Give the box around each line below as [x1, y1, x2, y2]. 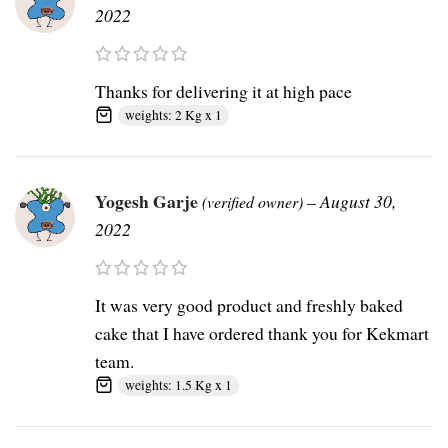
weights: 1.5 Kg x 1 [125, 376, 232, 395]
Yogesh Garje [95, 188, 202, 215]
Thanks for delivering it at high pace [95, 79, 352, 104]
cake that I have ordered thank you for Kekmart [95, 321, 429, 346]
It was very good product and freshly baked [95, 293, 403, 318]
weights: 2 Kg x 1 [125, 106, 222, 125]
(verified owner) [202, 191, 303, 213]
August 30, [320, 189, 396, 214]
